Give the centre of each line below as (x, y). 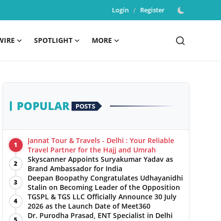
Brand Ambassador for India (75, 168)
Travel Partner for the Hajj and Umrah (92, 150)
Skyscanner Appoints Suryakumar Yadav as (100, 159)
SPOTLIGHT (53, 40)
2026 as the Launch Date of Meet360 (89, 206)
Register (152, 10)
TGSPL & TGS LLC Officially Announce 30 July (102, 197)
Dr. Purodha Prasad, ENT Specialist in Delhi (100, 215)
